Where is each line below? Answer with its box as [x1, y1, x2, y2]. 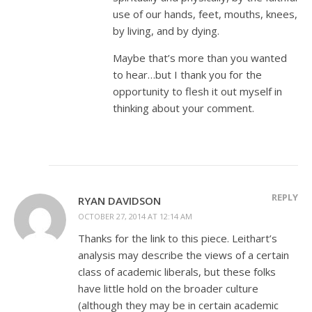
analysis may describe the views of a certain [78, 247, 289, 262]
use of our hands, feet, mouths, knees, [113, 6, 297, 21]
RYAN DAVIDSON [78, 193, 161, 208]
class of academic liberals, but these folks [78, 264, 276, 279]
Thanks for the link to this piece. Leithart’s [78, 231, 277, 245]
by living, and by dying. [113, 23, 219, 38]
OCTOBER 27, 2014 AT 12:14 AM [78, 210, 192, 221]
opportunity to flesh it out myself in [113, 84, 282, 98]
